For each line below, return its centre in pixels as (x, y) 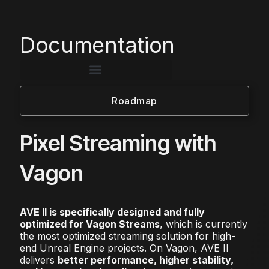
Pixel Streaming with (118, 143)
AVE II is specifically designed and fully (112, 212)
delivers (38, 260)
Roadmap (134, 101)
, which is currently (203, 224)
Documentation (97, 45)
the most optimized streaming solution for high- (127, 236)
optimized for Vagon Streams (89, 224)
